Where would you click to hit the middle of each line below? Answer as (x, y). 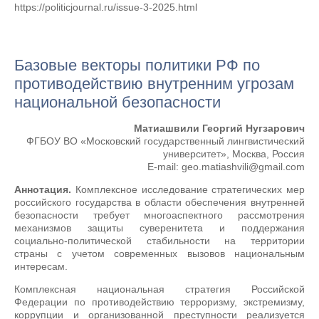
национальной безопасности (117, 102)
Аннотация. (43, 189)
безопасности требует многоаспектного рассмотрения (159, 215)
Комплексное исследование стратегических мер (188, 189)
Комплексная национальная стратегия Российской (159, 289)
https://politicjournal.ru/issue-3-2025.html (106, 7)
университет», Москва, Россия (234, 154)
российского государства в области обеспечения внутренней (159, 202)
